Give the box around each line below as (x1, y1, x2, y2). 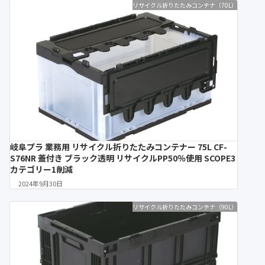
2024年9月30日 (18, 179, 63, 189)
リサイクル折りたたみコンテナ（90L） (132, 202, 237, 212)
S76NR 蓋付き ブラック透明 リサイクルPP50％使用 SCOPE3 (10, 151, 235, 164)
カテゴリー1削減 (10, 163, 73, 175)
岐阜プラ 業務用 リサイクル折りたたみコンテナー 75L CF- (10, 140, 227, 153)
